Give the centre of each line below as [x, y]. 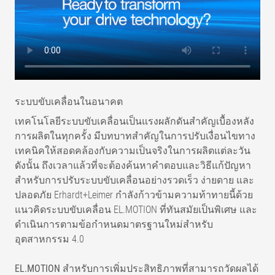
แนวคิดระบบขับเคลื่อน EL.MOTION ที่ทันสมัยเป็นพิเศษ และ [136, 209]
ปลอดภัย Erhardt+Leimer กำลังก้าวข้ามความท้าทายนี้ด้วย [134, 195]
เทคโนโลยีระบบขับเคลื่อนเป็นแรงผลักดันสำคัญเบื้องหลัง [134, 121]
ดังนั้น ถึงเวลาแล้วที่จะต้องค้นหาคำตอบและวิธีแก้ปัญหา [133, 165]
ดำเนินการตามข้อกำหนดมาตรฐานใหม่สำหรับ [114, 224]
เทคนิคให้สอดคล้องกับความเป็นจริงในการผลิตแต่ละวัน [133, 150]
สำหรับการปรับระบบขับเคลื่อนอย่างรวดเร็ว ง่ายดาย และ [134, 180]
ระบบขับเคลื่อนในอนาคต [69, 101]
